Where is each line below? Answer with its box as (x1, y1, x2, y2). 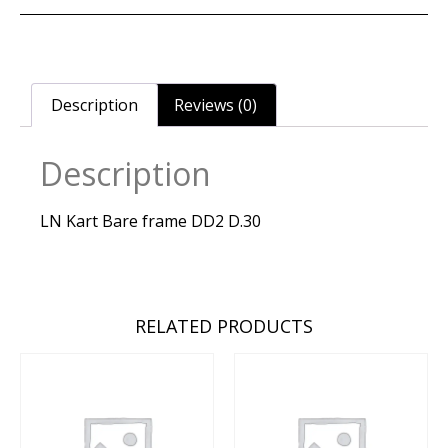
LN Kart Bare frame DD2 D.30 (40, 209, 261, 232)
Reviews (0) (173, 93, 257, 116)
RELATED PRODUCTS (135, 313, 313, 338)
